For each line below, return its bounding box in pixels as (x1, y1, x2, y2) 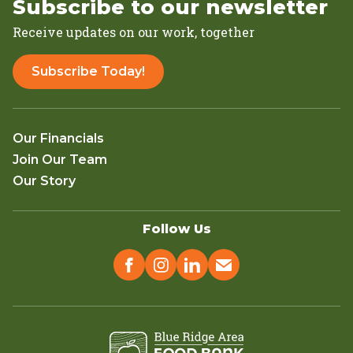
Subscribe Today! (32, 64, 145, 80)
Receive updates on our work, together (13, 24, 255, 41)
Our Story (13, 173, 76, 189)
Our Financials (13, 131, 104, 147)
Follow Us (142, 221, 211, 237)
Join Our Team (13, 152, 107, 168)
